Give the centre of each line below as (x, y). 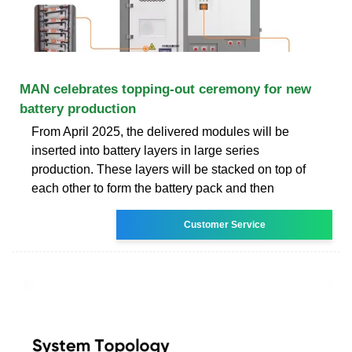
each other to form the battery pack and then (153, 188)
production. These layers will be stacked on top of (169, 169)
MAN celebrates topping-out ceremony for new (165, 89)
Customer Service (224, 224)
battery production (78, 108)
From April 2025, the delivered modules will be (160, 131)
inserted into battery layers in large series (145, 150)
